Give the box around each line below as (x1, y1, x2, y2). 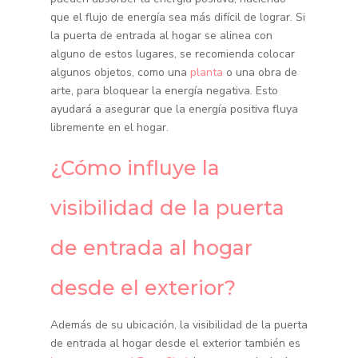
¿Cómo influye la (50, 156, 220, 181)
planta (189, 65, 223, 81)
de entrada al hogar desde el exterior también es (50, 336, 300, 352)
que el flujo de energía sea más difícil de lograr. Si (50, 10, 305, 26)
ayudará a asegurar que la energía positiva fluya (50, 101, 298, 117)
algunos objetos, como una (50, 65, 190, 81)
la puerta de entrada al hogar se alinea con (50, 28, 272, 44)
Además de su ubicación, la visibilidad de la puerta (50, 317, 308, 333)
